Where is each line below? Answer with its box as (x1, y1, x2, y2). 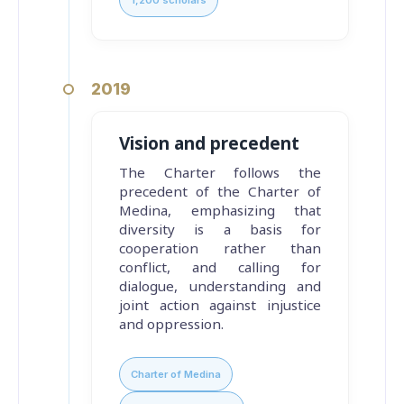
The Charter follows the (119, 158, 321, 188)
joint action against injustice (119, 290, 321, 320)
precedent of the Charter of (119, 177, 321, 207)
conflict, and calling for (119, 252, 321, 282)
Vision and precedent (119, 125, 299, 162)
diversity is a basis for (119, 215, 321, 244)
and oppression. (119, 309, 224, 339)
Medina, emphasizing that (119, 196, 321, 225)
